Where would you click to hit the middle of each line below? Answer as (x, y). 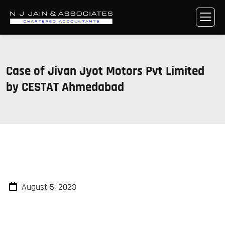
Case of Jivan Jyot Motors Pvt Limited (105, 71)
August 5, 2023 (49, 187)
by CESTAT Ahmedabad (65, 87)
